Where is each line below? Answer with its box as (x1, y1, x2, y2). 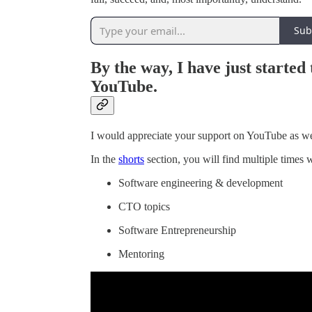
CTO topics (118, 200, 170, 212)
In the (91, 153, 118, 165)
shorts (118, 153, 144, 165)
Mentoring (118, 247, 164, 260)
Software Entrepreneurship (118, 224, 236, 236)
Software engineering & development (118, 176, 283, 189)
